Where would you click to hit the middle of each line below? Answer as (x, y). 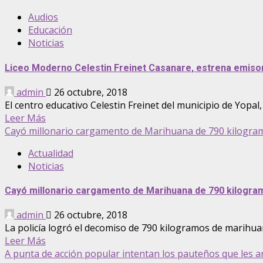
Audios (43, 17)
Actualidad (51, 153)
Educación (50, 30)
